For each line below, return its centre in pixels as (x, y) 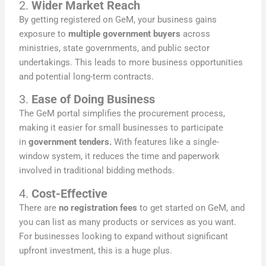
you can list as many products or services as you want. (128, 222)
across (196, 34)
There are (39, 208)
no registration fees (98, 208)
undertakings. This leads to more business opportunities (131, 62)
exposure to (44, 34)
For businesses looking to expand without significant (124, 236)
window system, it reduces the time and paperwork (120, 156)
